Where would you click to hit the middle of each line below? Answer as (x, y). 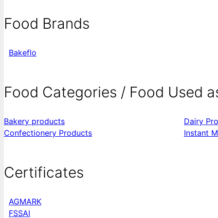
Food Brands (47, 24)
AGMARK (25, 202)
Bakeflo (23, 53)
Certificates (44, 173)
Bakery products (34, 121)
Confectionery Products (48, 133)
